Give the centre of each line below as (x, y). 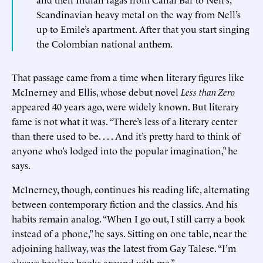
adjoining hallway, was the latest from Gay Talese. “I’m (124, 247)
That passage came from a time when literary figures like (128, 77)
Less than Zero (208, 91)
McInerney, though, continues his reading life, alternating (131, 189)
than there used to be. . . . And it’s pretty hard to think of (126, 135)
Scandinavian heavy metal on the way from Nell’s (139, 14)
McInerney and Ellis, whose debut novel (96, 91)
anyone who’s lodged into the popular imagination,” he (125, 150)
